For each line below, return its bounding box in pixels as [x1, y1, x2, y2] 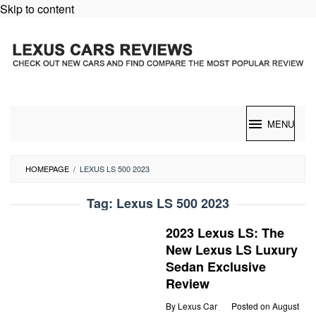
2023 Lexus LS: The [166, 224, 284, 242]
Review [166, 274, 209, 293]
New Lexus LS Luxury [166, 241, 298, 259]
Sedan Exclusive [166, 257, 266, 276]
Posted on [231, 300, 272, 312]
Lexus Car [178, 300, 217, 312]
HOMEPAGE [25, 163, 69, 174]
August [272, 300, 299, 312]
